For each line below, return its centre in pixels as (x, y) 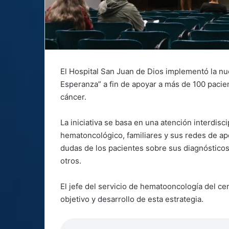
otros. (71, 161)
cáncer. (73, 97)
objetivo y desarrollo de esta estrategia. (132, 199)
